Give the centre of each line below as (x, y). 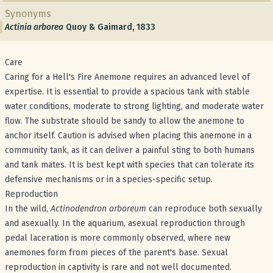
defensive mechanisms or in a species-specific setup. (109, 179)
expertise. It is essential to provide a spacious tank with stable (127, 92)
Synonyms (28, 14)
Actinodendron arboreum (98, 209)
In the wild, (28, 209)
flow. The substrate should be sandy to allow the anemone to (125, 121)
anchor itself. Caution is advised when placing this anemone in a (128, 136)
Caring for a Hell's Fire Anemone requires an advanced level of (127, 77)
